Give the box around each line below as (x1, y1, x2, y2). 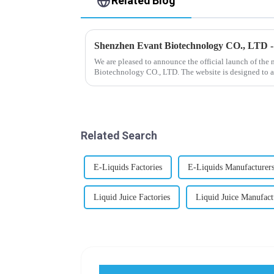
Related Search (81, 129, 157, 143)
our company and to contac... (94, 78, 190, 87)
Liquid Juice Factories (94, 193, 170, 202)
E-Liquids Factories (94, 163, 162, 172)
